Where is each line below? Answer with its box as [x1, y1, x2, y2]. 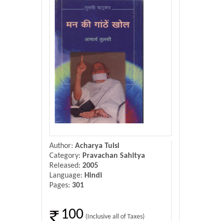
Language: [49, 172, 84, 180]
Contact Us [8, 18, 40, 26]
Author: [49, 142, 73, 150]
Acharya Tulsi [73, 142, 119, 150]
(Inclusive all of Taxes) [85, 214, 145, 220]
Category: [49, 152, 82, 160]
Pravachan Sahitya [82, 152, 145, 160]
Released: [49, 162, 82, 170]
